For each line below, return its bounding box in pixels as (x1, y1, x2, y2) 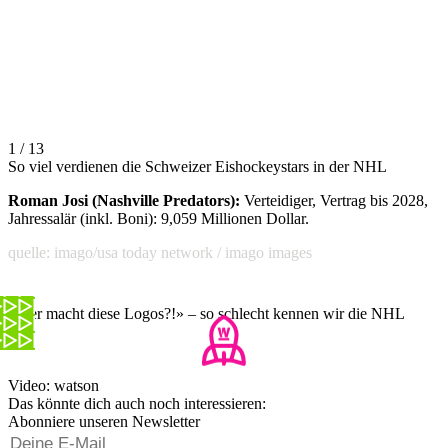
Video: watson (8, 376, 99, 394)
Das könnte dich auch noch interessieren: (8, 394, 266, 412)
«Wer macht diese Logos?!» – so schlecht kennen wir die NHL (8, 304, 405, 322)
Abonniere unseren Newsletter (8, 412, 200, 430)
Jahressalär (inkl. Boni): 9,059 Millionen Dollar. (8, 209, 309, 227)
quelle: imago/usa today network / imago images (8, 243, 312, 261)
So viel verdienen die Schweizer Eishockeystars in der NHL (8, 157, 387, 175)
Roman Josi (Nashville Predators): (8, 191, 240, 209)
